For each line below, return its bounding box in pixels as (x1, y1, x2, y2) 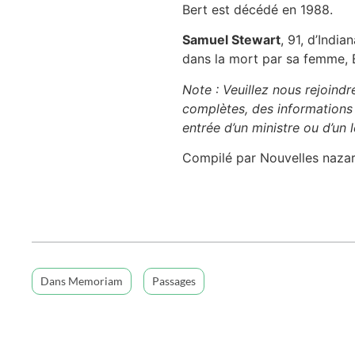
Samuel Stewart (181, 32, 281, 48)
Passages (152, 274, 196, 288)
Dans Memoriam (40, 274, 123, 288)
